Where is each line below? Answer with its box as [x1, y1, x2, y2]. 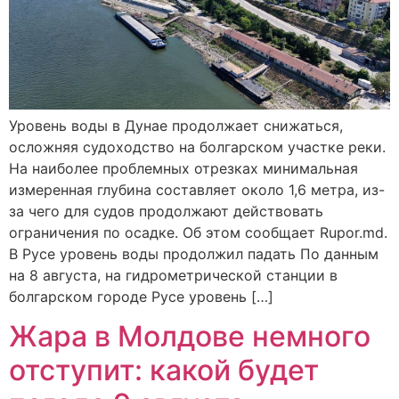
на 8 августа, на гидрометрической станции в [9, 265, 338, 284]
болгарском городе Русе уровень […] [9, 287, 273, 305]
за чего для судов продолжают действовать [9, 201, 323, 220]
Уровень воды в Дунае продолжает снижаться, [9, 116, 343, 134]
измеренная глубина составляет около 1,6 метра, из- [9, 180, 385, 199]
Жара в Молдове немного [9, 318, 370, 354]
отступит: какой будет [9, 352, 319, 387]
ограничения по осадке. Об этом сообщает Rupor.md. [9, 223, 387, 241]
